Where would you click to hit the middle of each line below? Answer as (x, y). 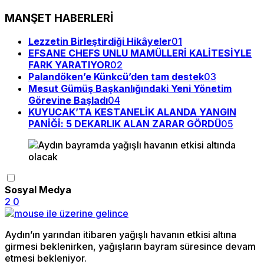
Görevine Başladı (68, 100)
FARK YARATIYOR (69, 65)
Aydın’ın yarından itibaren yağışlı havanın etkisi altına (121, 235)
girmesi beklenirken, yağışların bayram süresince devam (130, 247)
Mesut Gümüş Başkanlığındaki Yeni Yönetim (130, 89)
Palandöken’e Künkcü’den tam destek (116, 77)
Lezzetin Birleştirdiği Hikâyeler (100, 42)
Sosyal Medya (38, 190)
